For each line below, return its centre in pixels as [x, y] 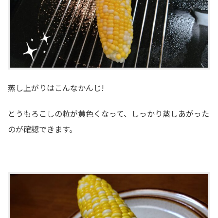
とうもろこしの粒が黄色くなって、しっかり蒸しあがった [109, 113]
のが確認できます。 [42, 129]
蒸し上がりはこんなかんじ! [56, 88]
